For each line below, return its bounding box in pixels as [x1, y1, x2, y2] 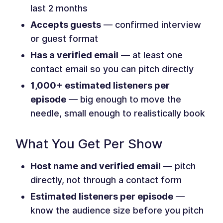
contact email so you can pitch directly [30, 64, 194, 74]
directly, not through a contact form [30, 175, 182, 185]
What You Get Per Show [15, 136, 163, 151]
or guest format [30, 33, 99, 44]
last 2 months [30, 3, 88, 13]
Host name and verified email [30, 161, 161, 171]
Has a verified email [30, 50, 119, 60]
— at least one [118, 50, 183, 60]
